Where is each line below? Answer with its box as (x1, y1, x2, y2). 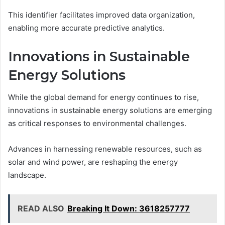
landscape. (8, 170, 46, 180)
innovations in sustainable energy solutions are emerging (8, 105, 212, 116)
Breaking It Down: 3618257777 (67, 203, 190, 214)
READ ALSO (18, 203, 64, 214)
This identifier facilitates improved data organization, (8, 10, 195, 20)
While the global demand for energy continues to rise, (8, 92, 199, 102)
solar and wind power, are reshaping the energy (8, 157, 178, 167)
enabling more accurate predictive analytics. (8, 23, 165, 33)
